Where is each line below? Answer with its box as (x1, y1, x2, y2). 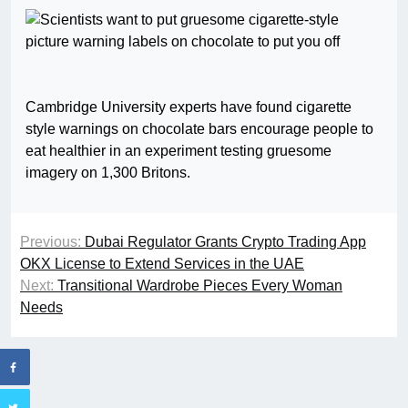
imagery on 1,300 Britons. (25, 165, 190, 181)
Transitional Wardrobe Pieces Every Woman (57, 278, 342, 294)
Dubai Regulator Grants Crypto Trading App (85, 234, 366, 250)
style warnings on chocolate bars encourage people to (25, 121, 373, 138)
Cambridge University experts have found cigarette (25, 99, 352, 116)
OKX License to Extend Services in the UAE (20, 256, 304, 272)
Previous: (20, 234, 81, 250)
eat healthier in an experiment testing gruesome (25, 143, 331, 159)
